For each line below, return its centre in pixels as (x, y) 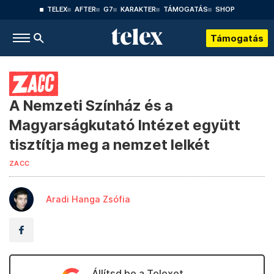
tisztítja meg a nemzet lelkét (109, 145)
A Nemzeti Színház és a (91, 106)
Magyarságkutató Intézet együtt (125, 125)
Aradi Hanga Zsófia (88, 199)
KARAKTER (138, 9)
